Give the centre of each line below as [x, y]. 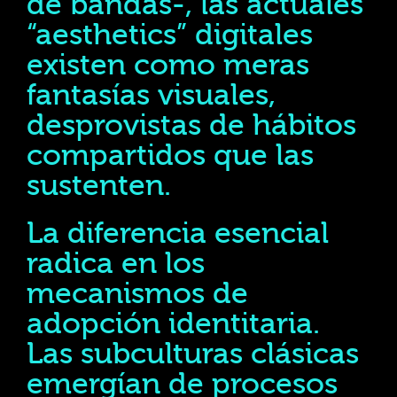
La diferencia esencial [178, 234]
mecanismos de [137, 294]
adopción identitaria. [173, 324]
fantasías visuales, [151, 95]
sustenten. [99, 186]
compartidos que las [170, 156]
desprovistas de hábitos [191, 125]
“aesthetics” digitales [170, 35]
